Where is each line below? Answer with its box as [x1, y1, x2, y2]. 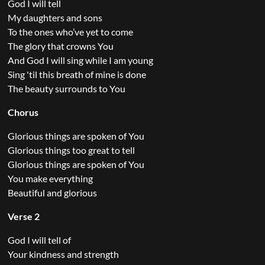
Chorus [7, 106, 38, 118]
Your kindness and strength [7, 248, 119, 260]
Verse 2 [7, 211, 40, 222]
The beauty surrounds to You [7, 83, 125, 94]
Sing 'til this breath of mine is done [7, 69, 146, 80]
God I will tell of [7, 234, 71, 245]
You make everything [7, 173, 93, 184]
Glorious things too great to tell [7, 144, 135, 156]
